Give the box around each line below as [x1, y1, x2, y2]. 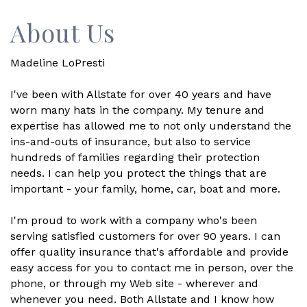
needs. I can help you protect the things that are [10, 167, 267, 180]
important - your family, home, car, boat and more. [10, 182, 280, 196]
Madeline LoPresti [10, 56, 105, 70]
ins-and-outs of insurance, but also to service [10, 135, 251, 149]
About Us [10, 16, 115, 49]
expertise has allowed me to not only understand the [10, 119, 291, 133]
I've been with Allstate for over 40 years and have [10, 88, 271, 101]
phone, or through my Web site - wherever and [10, 277, 258, 291]
